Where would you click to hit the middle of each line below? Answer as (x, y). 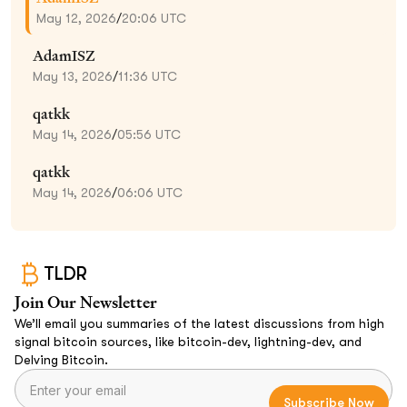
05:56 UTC (149, 134)
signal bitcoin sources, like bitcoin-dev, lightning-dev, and (188, 341)
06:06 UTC (150, 192)
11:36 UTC (148, 76)
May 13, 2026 (73, 76)
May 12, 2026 (76, 18)
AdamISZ (64, 55)
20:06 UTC (154, 18)
